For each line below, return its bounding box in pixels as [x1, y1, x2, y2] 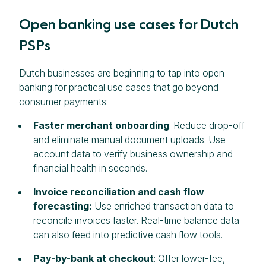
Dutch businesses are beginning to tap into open [19, 66, 224, 79]
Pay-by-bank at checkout [33, 252, 154, 264]
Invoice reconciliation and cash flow [33, 185, 204, 198]
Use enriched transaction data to [92, 199, 234, 212]
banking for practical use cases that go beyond [19, 81, 218, 93]
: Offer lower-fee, [154, 252, 225, 264]
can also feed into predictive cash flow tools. [33, 228, 223, 240]
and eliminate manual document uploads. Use [33, 133, 226, 145]
